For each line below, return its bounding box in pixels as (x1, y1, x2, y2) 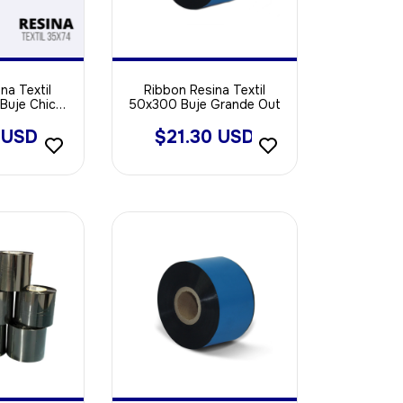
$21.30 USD (154, 126, 255, 148)
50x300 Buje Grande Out (128, 96, 281, 112)
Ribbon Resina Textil (143, 82, 265, 98)
